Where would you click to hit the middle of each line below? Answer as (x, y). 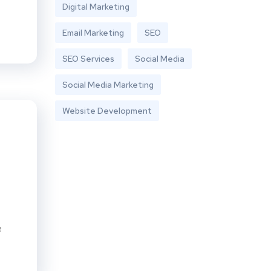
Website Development (107, 111)
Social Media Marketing (108, 85)
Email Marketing (93, 33)
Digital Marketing (96, 7)
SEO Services (88, 59)
